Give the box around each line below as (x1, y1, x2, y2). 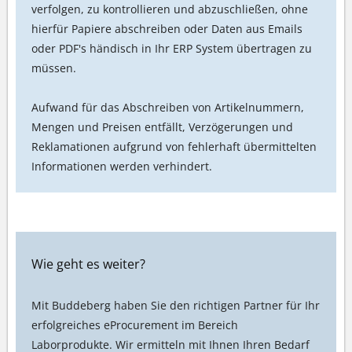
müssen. (31, 60, 77, 76)
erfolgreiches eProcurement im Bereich (31, 317, 239, 333)
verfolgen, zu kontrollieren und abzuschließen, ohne (31, 2, 309, 17)
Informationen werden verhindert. (31, 159, 213, 174)
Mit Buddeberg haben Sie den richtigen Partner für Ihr (31, 298, 321, 313)
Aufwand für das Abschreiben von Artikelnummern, (31, 100, 305, 115)
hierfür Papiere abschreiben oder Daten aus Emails (31, 21, 303, 37)
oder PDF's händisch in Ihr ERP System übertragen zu (31, 41, 313, 57)
